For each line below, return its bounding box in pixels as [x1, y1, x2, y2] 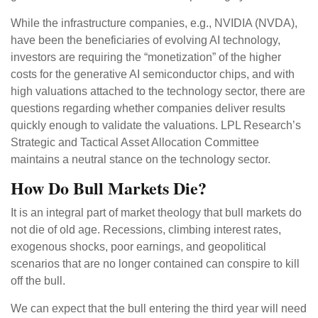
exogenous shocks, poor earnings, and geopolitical [11, 241, 266, 253]
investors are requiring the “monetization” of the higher [11, 51, 281, 64]
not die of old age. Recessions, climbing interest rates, [11, 224, 281, 236]
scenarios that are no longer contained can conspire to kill [11, 258, 300, 270]
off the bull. [11, 275, 65, 287]
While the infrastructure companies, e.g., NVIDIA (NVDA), [11, 17, 297, 30]
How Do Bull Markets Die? [11, 175, 207, 201]
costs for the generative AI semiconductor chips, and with [11, 68, 295, 81]
